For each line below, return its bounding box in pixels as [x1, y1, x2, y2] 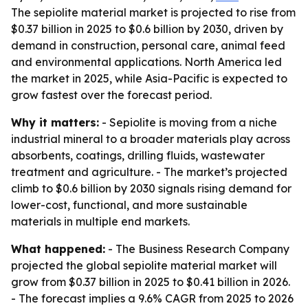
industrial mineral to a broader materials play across [11, 132, 290, 146]
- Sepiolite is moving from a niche [99, 115, 277, 129]
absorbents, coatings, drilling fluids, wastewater [11, 148, 265, 162]
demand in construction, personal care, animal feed [11, 38, 285, 52]
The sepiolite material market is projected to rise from [11, 5, 296, 19]
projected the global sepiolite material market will [11, 258, 277, 272]
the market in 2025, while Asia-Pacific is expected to [11, 71, 287, 85]
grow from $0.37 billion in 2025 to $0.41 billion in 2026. [11, 275, 290, 289]
